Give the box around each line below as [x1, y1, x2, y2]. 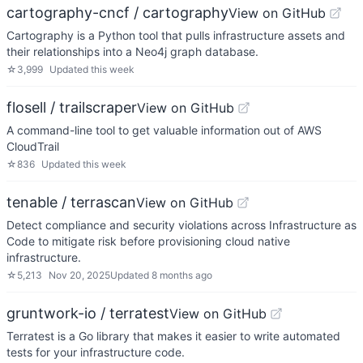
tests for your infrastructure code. [6, 345, 185, 359]
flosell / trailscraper [6, 99, 137, 116]
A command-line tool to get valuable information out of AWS [6, 123, 322, 137]
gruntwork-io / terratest [6, 305, 169, 322]
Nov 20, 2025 [49, 269, 110, 281]
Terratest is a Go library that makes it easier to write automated [6, 329, 340, 343]
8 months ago [152, 269, 212, 281]
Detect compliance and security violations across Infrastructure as [6, 218, 357, 232]
